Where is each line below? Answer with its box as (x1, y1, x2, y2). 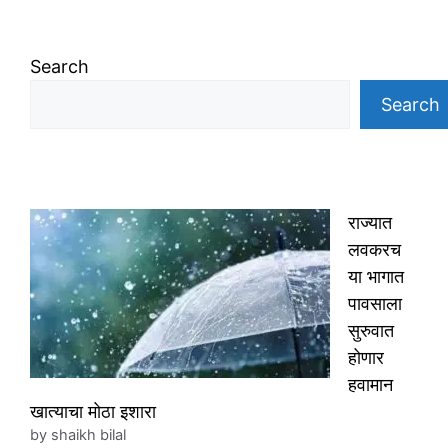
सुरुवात (348, 320, 394, 342)
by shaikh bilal (30, 426, 126, 445)
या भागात (348, 266, 404, 288)
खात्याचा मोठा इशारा (30, 401, 156, 423)
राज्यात (348, 212, 392, 234)
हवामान (348, 374, 393, 396)
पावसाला (348, 293, 402, 315)
